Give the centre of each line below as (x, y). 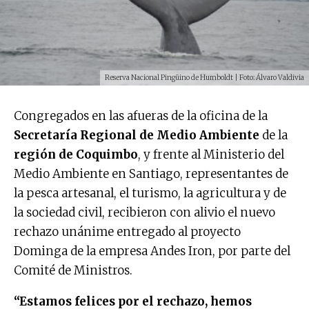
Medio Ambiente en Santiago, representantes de (151, 173)
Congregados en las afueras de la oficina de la (141, 116)
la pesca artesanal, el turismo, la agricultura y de (150, 193)
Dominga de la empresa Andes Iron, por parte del (152, 251)
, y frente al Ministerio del (211, 154)
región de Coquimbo (76, 154)
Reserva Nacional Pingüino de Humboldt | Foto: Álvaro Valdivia (205, 77)
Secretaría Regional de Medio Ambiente (137, 135)
